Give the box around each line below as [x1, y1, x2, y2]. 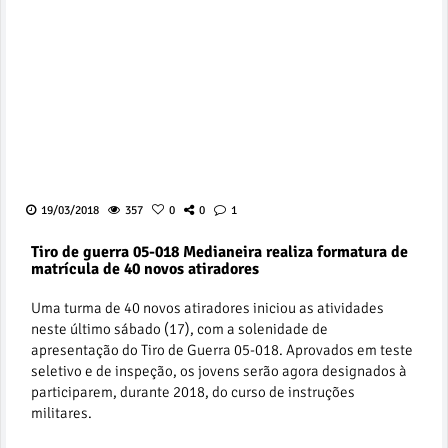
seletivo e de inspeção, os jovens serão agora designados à [31, 362, 407, 381]
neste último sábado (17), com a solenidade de [31, 320, 328, 339]
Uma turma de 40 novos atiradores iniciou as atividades [31, 299, 384, 318]
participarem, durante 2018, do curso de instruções [31, 383, 355, 402]
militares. [31, 404, 92, 423]
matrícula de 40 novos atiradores [31, 259, 259, 280]
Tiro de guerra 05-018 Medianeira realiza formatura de [31, 242, 408, 263]
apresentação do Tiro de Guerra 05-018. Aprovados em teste [31, 341, 413, 360]
